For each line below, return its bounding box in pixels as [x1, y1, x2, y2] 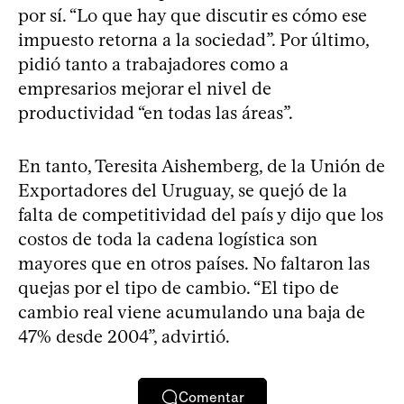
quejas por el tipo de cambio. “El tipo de [18, 277, 339, 298]
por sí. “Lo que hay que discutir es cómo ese [18, 5, 367, 26]
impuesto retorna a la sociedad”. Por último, [18, 29, 369, 50]
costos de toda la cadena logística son [18, 228, 317, 250]
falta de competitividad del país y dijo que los [18, 204, 383, 225]
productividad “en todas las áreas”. [18, 102, 293, 124]
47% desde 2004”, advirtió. [18, 326, 230, 347]
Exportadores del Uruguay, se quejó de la [18, 179, 347, 201]
